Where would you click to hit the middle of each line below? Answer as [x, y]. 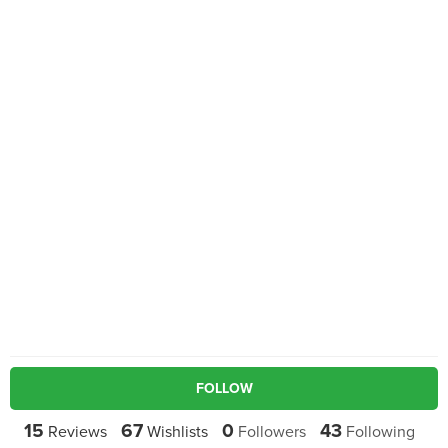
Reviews [75, 432]
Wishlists [175, 432]
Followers [269, 432]
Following [378, 432]
